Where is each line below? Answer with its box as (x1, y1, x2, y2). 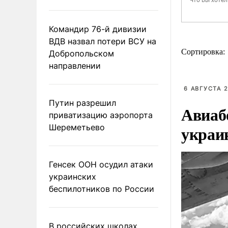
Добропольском (49, 48, 114, 59)
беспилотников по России (49, 183, 154, 194)
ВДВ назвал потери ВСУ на (49, 36, 156, 46)
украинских (49, 171, 96, 182)
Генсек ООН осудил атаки (49, 159, 153, 169)
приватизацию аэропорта (49, 109, 153, 120)
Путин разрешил (49, 97, 116, 108)
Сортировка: (181, 47, 227, 56)
